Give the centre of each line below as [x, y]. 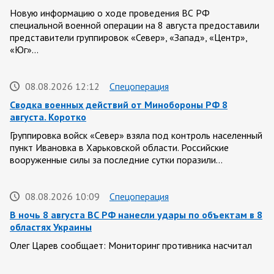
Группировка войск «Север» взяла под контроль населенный [136, 135]
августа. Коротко [48, 117]
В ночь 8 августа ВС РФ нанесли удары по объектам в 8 [136, 215]
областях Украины [51, 227]
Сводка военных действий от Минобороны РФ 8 [119, 105]
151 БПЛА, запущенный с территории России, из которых [130, 258]
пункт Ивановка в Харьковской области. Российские [119, 148]
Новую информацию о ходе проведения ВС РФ [110, 13]
